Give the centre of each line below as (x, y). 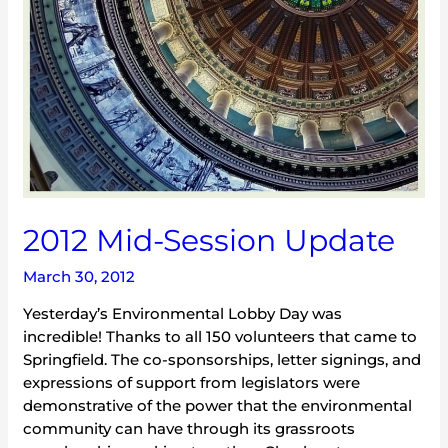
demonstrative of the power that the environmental (218, 405)
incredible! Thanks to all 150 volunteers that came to (220, 336)
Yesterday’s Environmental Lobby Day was (183, 313)
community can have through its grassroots (189, 428)
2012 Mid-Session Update (209, 240)
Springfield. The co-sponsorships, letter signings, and (222, 359)
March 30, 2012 (79, 276)
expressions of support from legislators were (192, 382)
